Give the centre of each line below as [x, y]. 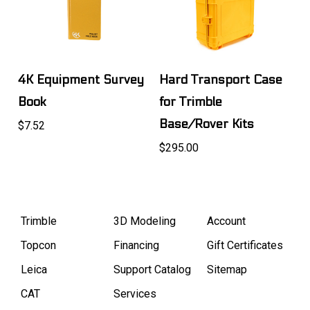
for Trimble [191, 102]
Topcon [38, 246]
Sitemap [227, 270]
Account [226, 221]
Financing [137, 246]
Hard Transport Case [221, 80]
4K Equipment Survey [81, 80]
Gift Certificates [245, 246]
